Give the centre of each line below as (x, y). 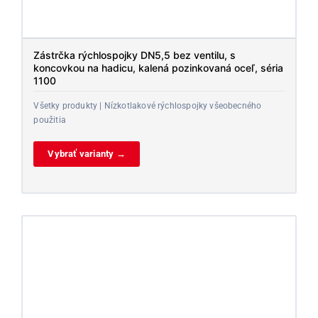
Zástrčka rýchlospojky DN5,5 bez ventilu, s (135, 55)
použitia (50, 120)
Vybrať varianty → (87, 154)
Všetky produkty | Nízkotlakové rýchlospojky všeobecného (148, 106)
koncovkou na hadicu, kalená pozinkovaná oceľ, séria (159, 68)
